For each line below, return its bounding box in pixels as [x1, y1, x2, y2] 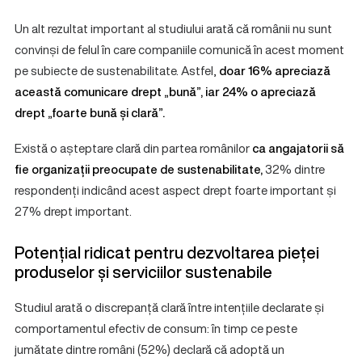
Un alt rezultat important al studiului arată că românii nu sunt [15, 19, 332, 37]
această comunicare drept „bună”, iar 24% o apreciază [15, 82, 316, 100]
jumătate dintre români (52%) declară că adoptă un [15, 340, 284, 358]
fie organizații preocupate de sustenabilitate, [15, 160, 265, 178]
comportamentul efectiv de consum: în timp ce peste [15, 319, 297, 337]
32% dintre [265, 160, 325, 178]
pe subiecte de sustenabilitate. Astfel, [15, 61, 219, 79]
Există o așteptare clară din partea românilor [15, 139, 252, 157]
